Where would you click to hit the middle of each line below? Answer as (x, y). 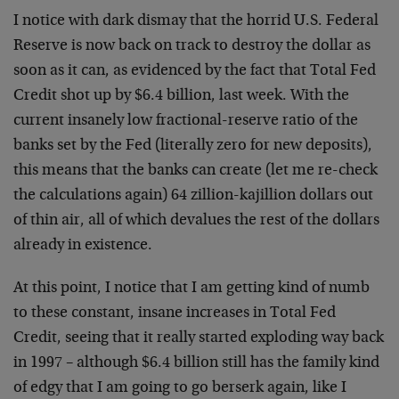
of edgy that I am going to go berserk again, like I (180, 388)
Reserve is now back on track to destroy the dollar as (192, 46)
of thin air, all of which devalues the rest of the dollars (196, 221)
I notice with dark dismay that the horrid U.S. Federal (196, 21)
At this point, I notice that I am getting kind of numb (191, 289)
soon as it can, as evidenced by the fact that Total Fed (195, 71)
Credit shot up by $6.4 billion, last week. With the (181, 96)
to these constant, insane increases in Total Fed (175, 313)
